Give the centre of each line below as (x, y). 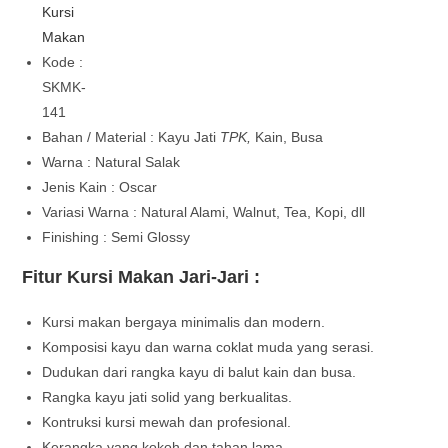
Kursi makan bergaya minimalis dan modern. (184, 321)
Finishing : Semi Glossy (116, 236)
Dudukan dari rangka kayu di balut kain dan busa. (199, 371)
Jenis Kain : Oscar (100, 186)
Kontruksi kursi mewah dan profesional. (167, 421)
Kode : (63, 61)
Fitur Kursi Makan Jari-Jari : (141, 276)
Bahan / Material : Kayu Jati (131, 136)
